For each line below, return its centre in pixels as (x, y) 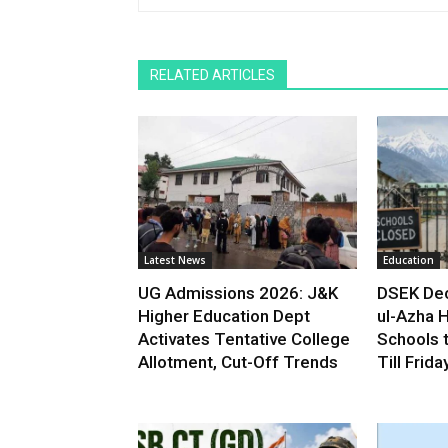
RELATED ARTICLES (212, 75)
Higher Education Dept (224, 316)
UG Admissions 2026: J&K (238, 293)
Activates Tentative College (244, 339)
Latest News (175, 260)
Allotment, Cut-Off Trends (238, 362)
